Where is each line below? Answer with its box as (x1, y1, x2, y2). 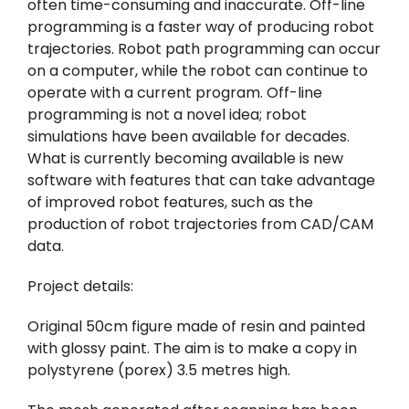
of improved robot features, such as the (26, 192, 313, 214)
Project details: (26, 276, 133, 298)
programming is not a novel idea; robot (26, 104, 307, 126)
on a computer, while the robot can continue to (26, 60, 368, 82)
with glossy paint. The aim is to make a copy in (26, 338, 357, 360)
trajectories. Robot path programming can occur (26, 38, 381, 60)
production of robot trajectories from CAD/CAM (26, 214, 373, 236)
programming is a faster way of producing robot (26, 16, 374, 38)
